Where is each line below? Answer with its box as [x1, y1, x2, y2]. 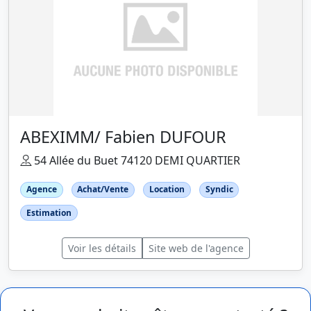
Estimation [26, 206, 72, 219]
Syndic [205, 183, 233, 196]
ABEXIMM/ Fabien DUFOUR [20, 126, 226, 149]
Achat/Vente [77, 183, 129, 196]
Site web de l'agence [148, 241, 244, 255]
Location [149, 183, 185, 196]
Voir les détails [67, 241, 136, 255]
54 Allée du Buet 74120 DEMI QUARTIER [31, 153, 240, 169]
